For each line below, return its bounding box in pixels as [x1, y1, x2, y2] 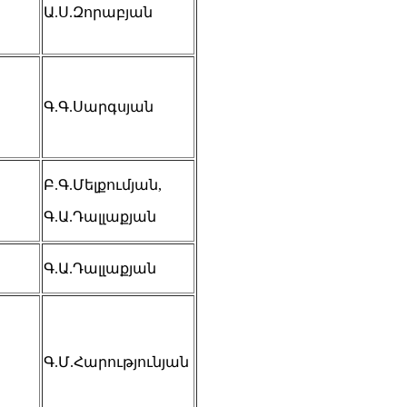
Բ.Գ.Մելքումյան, [44, 176, 162, 193]
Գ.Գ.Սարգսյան [44, 98, 154, 114]
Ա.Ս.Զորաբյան [44, 4, 153, 20]
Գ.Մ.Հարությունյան [44, 353, 189, 370]
